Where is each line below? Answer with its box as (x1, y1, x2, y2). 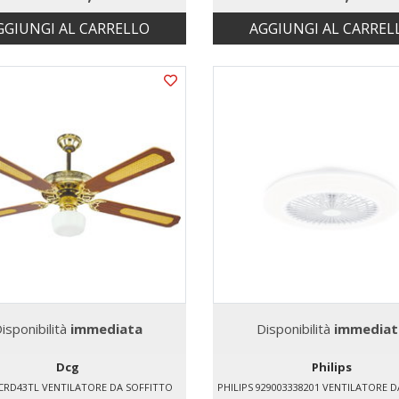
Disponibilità (256, 320, 335, 338)
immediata (69, 320, 142, 338)
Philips (311, 359, 352, 376)
